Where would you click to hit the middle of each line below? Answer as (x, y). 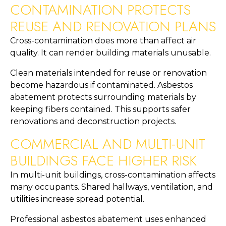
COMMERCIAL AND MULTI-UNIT (108, 144)
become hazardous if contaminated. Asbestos (101, 85)
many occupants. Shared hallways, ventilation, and (111, 187)
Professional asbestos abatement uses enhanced (108, 219)
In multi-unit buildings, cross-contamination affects (113, 175)
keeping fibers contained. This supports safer (100, 109)
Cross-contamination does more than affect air (103, 41)
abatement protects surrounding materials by (103, 97)
